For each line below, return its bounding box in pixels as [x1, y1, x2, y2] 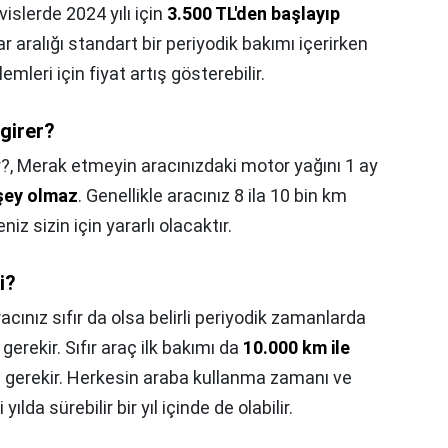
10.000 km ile [243, 337, 350, 358]
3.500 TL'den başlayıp [167, 3, 340, 24]
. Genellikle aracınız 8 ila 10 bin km [78, 185, 347, 206]
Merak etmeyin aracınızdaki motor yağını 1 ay [17, 155, 378, 176]
